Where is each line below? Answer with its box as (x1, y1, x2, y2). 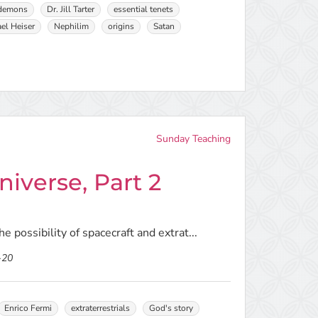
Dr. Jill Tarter (47, 4, 95, 15)
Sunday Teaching (155, 132, 231, 146)
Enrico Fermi (4, 302, 53, 314)
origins (108, 21, 135, 32)
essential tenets (114, 4, 174, 15)
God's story (149, 302, 194, 314)
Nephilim (54, 21, 89, 32)
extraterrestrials (71, 302, 131, 314)
